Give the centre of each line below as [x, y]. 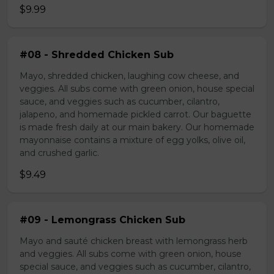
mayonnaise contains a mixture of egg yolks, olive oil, [132, 140]
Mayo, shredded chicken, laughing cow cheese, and [129, 76]
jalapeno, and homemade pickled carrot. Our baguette [135, 114]
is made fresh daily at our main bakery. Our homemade [137, 127]
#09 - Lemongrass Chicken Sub [102, 220]
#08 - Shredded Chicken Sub [97, 55]
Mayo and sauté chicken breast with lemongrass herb [134, 241]
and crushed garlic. [59, 153]
